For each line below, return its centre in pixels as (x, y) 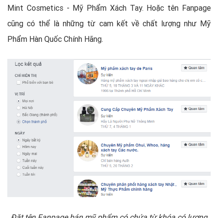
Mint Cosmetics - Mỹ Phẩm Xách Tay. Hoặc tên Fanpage (109, 8)
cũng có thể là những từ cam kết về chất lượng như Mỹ (109, 23)
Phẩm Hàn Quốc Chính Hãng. (55, 39)
